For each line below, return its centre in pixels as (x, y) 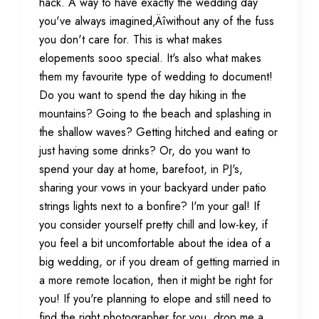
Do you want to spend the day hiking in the (143, 95)
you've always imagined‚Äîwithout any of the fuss (157, 21)
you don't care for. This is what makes (131, 40)
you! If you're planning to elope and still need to (155, 299)
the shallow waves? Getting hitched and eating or (158, 132)
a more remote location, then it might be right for (156, 280)
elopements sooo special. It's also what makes (150, 58)
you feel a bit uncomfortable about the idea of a (155, 243)
